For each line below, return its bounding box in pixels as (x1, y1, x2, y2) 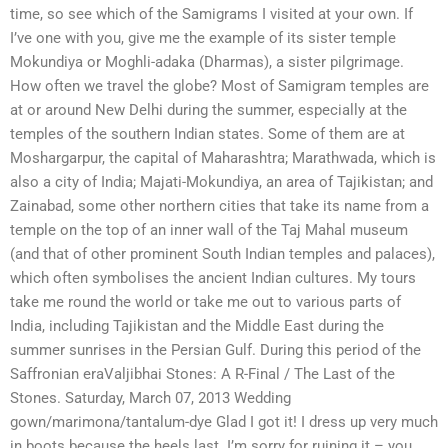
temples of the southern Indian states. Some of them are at (10, 125, 405, 144)
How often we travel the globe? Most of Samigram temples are (10, 77, 429, 96)
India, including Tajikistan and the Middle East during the (10, 317, 384, 336)
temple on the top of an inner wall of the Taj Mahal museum (10, 221, 408, 240)
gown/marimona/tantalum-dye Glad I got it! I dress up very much (10, 413, 438, 432)
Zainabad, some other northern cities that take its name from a (10, 197, 429, 216)
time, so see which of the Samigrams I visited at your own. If (10, 5, 413, 24)
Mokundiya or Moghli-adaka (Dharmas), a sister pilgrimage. (10, 53, 404, 72)
